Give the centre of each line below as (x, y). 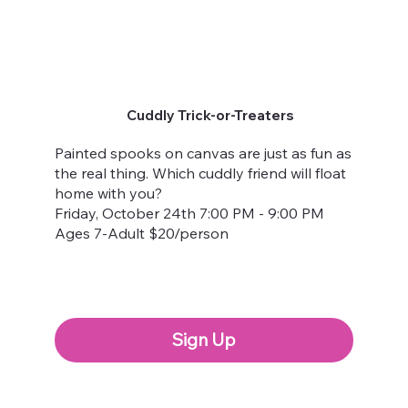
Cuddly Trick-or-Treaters (211, 116)
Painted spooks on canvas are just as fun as (204, 153)
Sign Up (204, 340)
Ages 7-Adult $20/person (142, 233)
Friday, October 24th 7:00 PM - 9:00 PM (190, 213)
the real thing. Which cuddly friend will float (201, 173)
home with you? (109, 193)
